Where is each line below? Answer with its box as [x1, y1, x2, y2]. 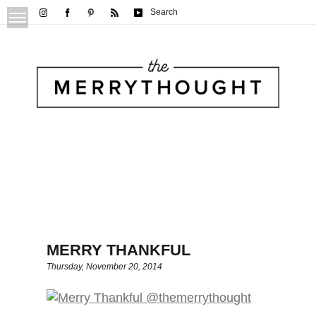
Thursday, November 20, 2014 [47, 262, 163, 272]
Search [150, 7, 178, 17]
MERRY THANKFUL [47, 241, 191, 260]
